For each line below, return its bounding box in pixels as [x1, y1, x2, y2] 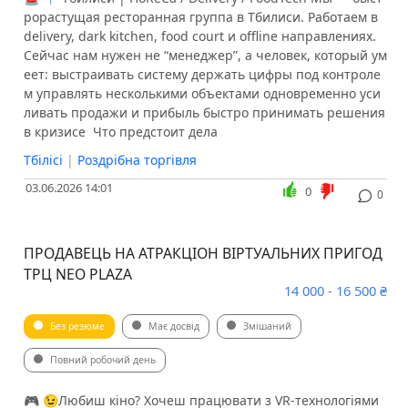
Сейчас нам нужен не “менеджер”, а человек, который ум [23, 46, 387, 65]
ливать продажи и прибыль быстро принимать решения [23, 104, 385, 122]
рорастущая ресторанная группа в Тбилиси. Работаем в [23, 8, 378, 26]
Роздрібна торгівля [76, 151, 197, 169]
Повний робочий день [49, 353, 156, 367]
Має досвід [148, 320, 199, 333]
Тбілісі [23, 151, 63, 169]
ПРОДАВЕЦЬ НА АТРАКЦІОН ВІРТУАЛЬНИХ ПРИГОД [23, 243, 382, 264]
